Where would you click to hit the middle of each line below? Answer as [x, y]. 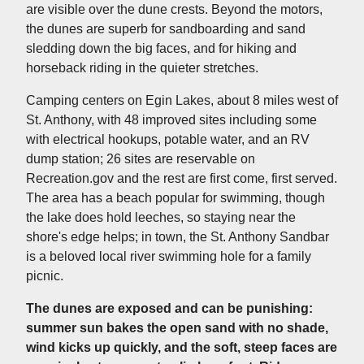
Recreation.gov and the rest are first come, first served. [182, 178]
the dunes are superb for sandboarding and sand [166, 28]
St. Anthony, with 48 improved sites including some [171, 119]
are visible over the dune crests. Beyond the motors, [174, 9]
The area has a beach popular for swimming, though [175, 197]
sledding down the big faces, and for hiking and [161, 48]
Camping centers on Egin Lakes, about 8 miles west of [182, 100]
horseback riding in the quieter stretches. [142, 67]
